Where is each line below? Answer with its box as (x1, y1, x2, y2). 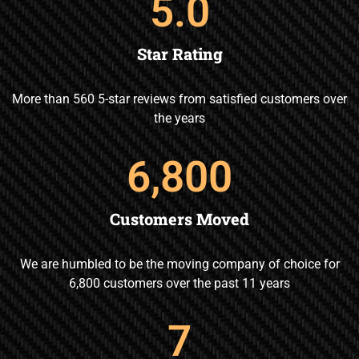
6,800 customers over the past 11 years (69, 275, 290, 291)
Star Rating (136, 43, 223, 65)
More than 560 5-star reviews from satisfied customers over (12, 91, 347, 107)
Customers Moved (110, 208, 249, 229)
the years (154, 111, 205, 127)
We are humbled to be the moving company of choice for (19, 256, 340, 272)
